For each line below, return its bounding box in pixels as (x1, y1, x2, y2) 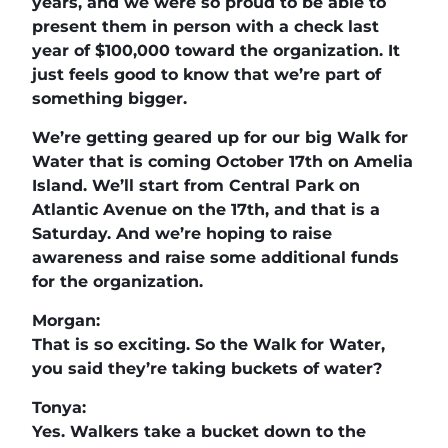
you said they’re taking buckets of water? (32, 358, 382, 378)
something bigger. (32, 88, 187, 108)
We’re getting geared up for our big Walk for (32, 127, 408, 147)
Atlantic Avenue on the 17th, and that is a (32, 199, 380, 219)
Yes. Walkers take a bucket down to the (32, 421, 366, 441)
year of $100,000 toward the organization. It (32, 40, 400, 60)
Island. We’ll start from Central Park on (32, 175, 360, 195)
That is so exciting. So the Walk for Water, (32, 334, 385, 354)
